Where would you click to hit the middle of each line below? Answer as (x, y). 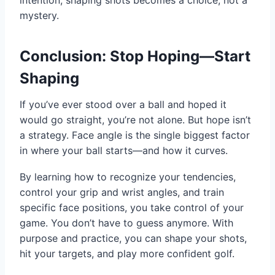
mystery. (39, 15)
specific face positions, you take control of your (132, 207)
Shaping (49, 78)
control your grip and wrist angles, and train (122, 192)
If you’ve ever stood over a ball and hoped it (123, 104)
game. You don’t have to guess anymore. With (126, 223)
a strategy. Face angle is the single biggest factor (135, 135)
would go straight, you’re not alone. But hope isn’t (135, 119)
